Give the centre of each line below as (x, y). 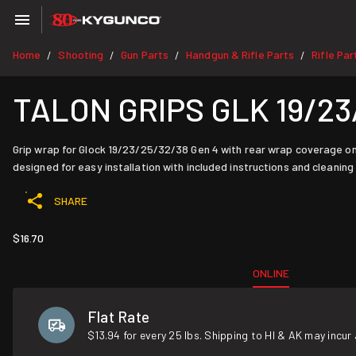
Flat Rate (119, 317)
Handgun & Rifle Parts (240, 54)
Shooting (81, 54)
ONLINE (271, 273)
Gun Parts (145, 54)
